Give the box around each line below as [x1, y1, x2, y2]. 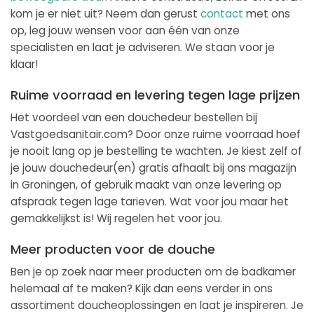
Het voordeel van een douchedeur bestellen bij [11, 110, 257, 125]
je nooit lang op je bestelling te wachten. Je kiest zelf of [11, 144, 302, 159]
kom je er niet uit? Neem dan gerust [11, 6, 200, 22]
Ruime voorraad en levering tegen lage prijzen [11, 86, 300, 104]
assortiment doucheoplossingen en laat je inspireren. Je [11, 298, 303, 313]
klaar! [11, 57, 38, 72]
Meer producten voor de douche [11, 240, 215, 258]
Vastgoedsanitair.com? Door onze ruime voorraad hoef [11, 127, 301, 142]
